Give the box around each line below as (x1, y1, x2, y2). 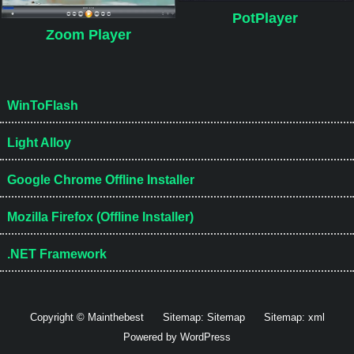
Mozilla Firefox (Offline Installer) (6, 209, 194, 224)
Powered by (123, 330, 180, 343)
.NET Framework (6, 247, 107, 261)
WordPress (180, 330, 231, 343)
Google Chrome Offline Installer (6, 172, 194, 186)
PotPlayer (232, 9, 299, 26)
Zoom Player (45, 27, 131, 43)
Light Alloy (6, 135, 71, 149)
